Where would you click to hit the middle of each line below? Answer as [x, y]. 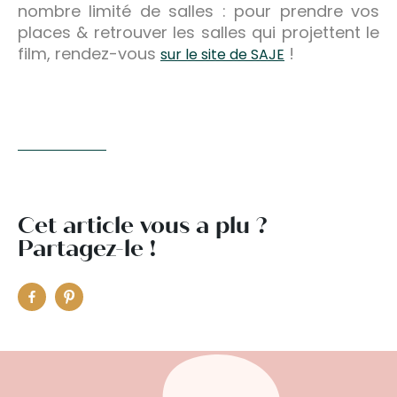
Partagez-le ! [87, 248]
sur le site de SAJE [222, 54]
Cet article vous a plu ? [143, 225]
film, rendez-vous [89, 53]
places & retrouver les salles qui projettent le [198, 32]
